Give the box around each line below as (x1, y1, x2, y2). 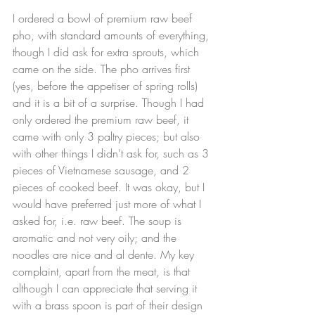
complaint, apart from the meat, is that (13, 264, 193, 280)
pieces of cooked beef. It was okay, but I (13, 179, 208, 195)
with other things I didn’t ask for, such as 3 (13, 146, 212, 162)
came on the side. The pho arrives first (13, 61, 193, 77)
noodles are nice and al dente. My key (13, 247, 198, 263)
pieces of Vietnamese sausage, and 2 (13, 162, 193, 179)
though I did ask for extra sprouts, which (13, 44, 202, 60)
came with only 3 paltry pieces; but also (13, 129, 203, 145)
